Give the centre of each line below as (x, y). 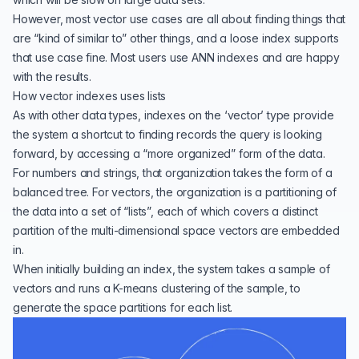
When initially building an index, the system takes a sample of (171, 269)
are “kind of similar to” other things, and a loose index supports (176, 38)
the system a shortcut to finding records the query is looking (167, 134)
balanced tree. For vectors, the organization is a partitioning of (175, 192)
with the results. (52, 77)
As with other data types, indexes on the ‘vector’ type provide (173, 115)
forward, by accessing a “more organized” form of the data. (169, 153)
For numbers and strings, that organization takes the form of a (173, 173)
